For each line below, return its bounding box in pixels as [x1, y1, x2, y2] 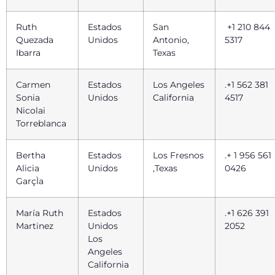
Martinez [16, 220, 56, 231]
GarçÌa [16, 175, 46, 187]
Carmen [16, 79, 50, 90]
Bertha [16, 149, 45, 161]
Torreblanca [16, 117, 69, 129]
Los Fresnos [153, 149, 204, 161]
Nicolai [16, 104, 45, 116]
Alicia [16, 162, 39, 174]
